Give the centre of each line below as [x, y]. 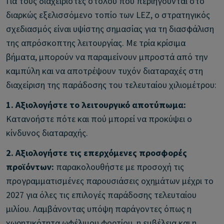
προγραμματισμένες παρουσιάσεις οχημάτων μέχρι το [110, 181]
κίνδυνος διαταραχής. [47, 133]
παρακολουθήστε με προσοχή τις [119, 167]
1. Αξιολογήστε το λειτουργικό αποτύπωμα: [96, 105]
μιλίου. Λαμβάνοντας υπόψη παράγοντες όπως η [99, 209]
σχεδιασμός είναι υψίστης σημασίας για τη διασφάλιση [110, 29]
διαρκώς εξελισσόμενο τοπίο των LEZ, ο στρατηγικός [108, 15]
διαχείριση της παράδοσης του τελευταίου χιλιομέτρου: [111, 85]
